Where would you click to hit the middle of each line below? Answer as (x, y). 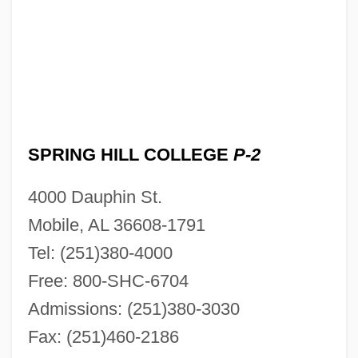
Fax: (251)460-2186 (103, 336)
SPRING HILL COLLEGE (130, 154)
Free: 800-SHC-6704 (108, 280)
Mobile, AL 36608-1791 (116, 225)
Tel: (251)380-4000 (100, 253)
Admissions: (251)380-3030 (133, 308)
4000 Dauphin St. (95, 197)
